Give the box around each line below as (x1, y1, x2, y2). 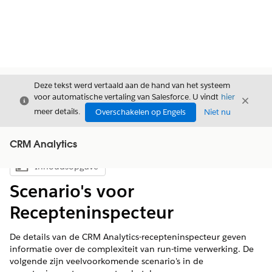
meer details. (34, 106, 80, 117)
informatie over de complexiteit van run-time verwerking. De (10, 243, 254, 254)
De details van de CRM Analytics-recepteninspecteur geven (10, 231, 246, 242)
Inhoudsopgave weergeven (56, 164, 155, 175)
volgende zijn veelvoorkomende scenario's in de (10, 256, 203, 267)
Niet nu (204, 107, 231, 117)
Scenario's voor (10, 180, 134, 202)
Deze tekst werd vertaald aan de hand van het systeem (34, 80, 230, 90)
